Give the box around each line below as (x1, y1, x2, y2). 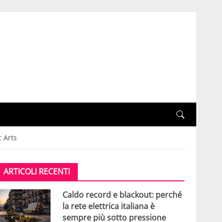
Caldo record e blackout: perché (62, 189, 182, 201)
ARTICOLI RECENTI (3, 166, 70, 177)
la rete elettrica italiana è (62, 201, 155, 212)
